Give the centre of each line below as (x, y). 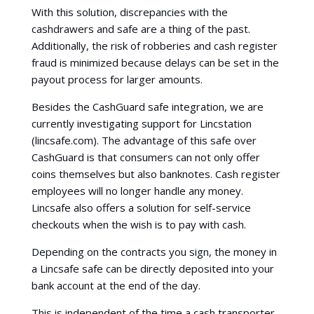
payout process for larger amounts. (117, 79)
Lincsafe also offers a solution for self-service (141, 207)
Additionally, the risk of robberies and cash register (154, 45)
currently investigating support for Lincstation (141, 123)
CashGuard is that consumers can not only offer (145, 157)
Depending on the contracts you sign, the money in (154, 251)
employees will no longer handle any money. (137, 190)
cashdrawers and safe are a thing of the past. (141, 28)
